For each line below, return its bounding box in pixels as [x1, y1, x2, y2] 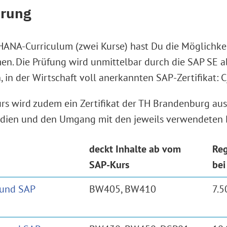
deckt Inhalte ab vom [89, 142, 181, 156]
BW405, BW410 [89, 182, 156, 196]
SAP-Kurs [89, 158, 129, 171]
